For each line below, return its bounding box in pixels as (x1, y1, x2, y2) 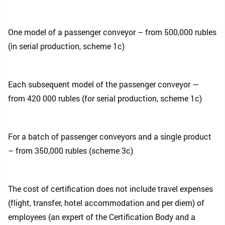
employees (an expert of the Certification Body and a (8, 211, 195, 222)
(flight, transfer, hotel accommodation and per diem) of (8, 197, 204, 208)
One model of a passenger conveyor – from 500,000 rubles (8, 27, 216, 37)
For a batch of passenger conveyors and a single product (8, 131, 211, 142)
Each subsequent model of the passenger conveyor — (8, 79, 199, 89)
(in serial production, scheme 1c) (8, 41, 125, 51)
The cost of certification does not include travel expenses (8, 183, 213, 194)
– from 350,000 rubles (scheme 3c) (8, 145, 133, 156)
